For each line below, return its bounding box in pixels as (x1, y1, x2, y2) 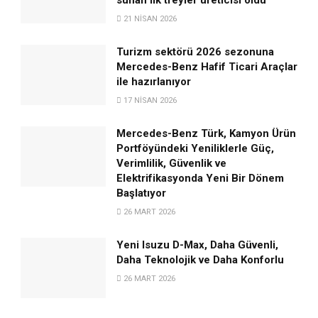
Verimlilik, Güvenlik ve (116, 156, 227, 170)
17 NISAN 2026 (121, 95, 177, 105)
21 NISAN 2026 (121, 13, 177, 23)
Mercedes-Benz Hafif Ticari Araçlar (116, 60, 298, 73)
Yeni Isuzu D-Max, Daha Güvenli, (116, 238, 279, 251)
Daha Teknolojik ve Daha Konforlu (116, 253, 285, 266)
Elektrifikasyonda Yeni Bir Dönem (116, 171, 285, 185)
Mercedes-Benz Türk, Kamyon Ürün (116, 126, 297, 140)
